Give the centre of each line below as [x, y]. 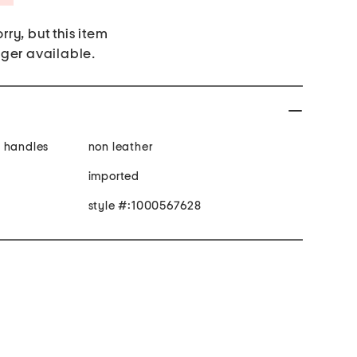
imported [114, 177]
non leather [120, 147]
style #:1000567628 [145, 206]
